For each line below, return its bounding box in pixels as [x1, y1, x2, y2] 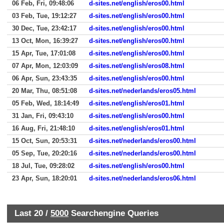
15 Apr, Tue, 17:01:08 [12, 49, 75, 57]
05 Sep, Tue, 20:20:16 [12, 149, 77, 157]
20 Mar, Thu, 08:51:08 [12, 87, 77, 94]
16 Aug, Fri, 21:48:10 [12, 124, 75, 132]
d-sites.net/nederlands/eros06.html [89, 174, 196, 182]
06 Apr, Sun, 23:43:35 [12, 74, 77, 82]
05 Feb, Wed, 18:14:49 [12, 99, 79, 107]
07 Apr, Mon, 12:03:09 [12, 62, 78, 69]
